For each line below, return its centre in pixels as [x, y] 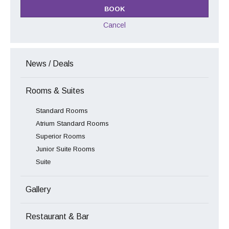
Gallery [38, 189]
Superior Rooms [61, 136]
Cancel [114, 25]
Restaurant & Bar [57, 216]
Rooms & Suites [55, 90]
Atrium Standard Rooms [72, 123]
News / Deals [50, 63]
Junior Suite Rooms [65, 149]
